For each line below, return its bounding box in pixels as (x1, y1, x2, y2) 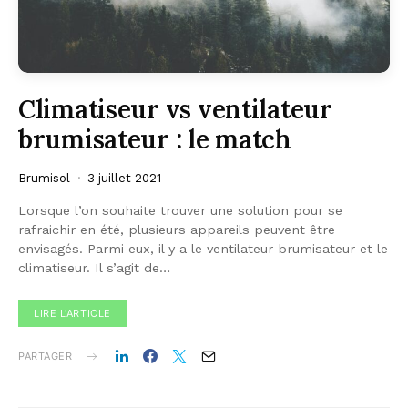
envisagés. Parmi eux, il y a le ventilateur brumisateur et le (18, 241, 388, 257)
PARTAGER (18, 350, 73, 363)
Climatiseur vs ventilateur (18, 93, 332, 127)
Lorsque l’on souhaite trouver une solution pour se (18, 203, 342, 219)
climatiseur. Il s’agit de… (18, 260, 170, 276)
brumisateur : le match (18, 123, 291, 157)
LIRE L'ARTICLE (34, 307, 111, 321)
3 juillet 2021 (87, 171, 161, 186)
